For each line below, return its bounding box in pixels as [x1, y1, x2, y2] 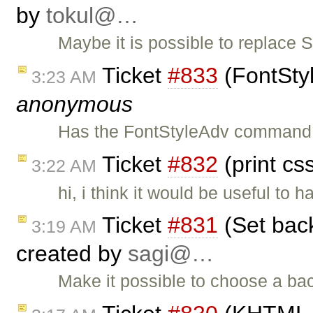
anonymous [16, 91, 133, 117]
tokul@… [46, 3, 138, 29]
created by [16, 241, 128, 267]
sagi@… [128, 241, 214, 267]
